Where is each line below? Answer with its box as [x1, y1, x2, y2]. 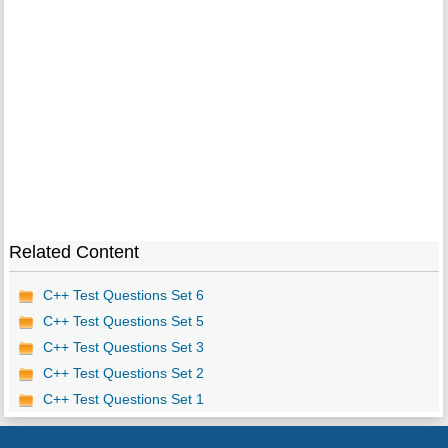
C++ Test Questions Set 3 [42, 339, 204, 356]
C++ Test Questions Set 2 [42, 365, 204, 382]
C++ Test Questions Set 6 [42, 287, 204, 304]
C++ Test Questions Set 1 [42, 391, 204, 408]
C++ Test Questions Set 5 [42, 313, 204, 330]
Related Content [8, 242, 139, 263]
